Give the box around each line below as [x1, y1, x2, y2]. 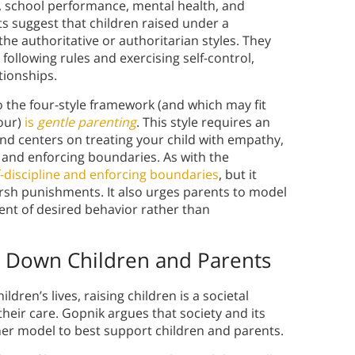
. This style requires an [136, 113, 270, 132]
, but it [219, 166, 257, 184]
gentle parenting [37, 113, 136, 132]
